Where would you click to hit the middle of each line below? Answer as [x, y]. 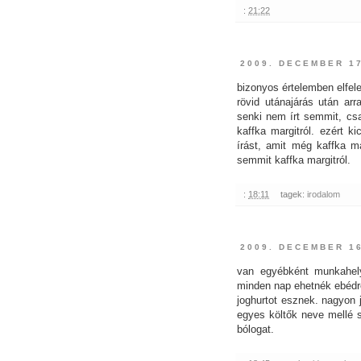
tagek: [293, 194]
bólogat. [255, 329]
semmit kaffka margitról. [294, 160]
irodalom [323, 194]
